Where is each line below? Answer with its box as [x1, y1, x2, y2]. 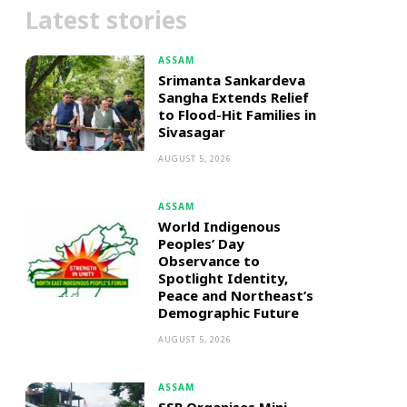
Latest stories [25, 4, 187, 36]
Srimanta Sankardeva [157, 71, 305, 89]
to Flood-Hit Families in [157, 105, 316, 124]
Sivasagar [157, 123, 225, 141]
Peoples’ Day [157, 234, 244, 253]
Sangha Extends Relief [157, 88, 309, 106]
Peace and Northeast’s [157, 286, 313, 304]
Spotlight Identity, [157, 269, 288, 287]
